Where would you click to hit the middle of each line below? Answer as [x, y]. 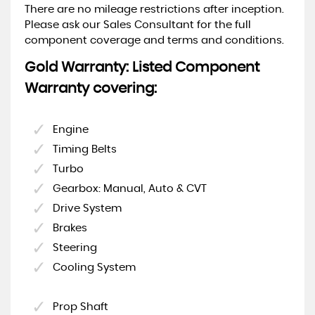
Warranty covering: [91, 88]
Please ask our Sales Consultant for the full [138, 25]
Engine [71, 129]
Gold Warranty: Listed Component [142, 67]
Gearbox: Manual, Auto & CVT [130, 188]
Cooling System [94, 267]
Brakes [70, 228]
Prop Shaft [81, 307]
